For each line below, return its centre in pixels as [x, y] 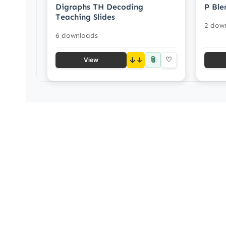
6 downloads [77, 35]
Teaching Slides [85, 17]
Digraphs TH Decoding [99, 7]
